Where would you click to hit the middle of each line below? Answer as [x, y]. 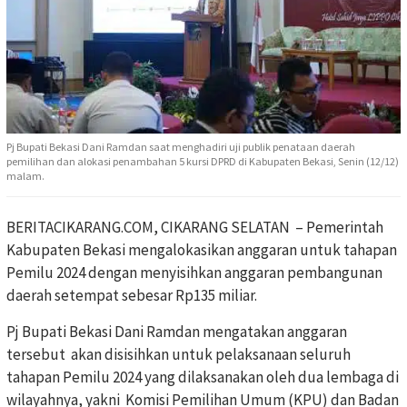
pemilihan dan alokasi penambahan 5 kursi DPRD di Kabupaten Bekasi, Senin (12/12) [203, 162]
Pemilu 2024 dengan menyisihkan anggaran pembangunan [194, 273]
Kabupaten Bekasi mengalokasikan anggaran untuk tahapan [202, 250]
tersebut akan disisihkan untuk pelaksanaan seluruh [179, 355]
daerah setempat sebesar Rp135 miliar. [132, 296]
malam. [25, 176]
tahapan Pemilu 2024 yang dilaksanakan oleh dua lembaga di [203, 377]
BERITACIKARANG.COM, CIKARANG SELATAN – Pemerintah [195, 228]
